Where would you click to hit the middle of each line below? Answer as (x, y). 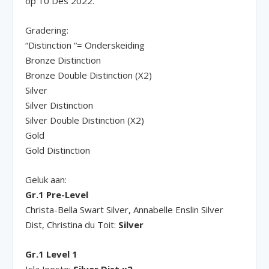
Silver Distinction (59, 105)
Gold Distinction (58, 150)
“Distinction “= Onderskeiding (85, 45)
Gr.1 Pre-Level (57, 194)
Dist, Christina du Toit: (72, 224)
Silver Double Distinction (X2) (85, 120)
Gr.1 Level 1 (52, 254)
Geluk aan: (46, 179)
